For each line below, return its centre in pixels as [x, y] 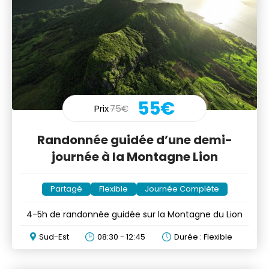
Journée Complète [182, 189]
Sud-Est [54, 237]
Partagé [66, 189]
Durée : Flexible [203, 237]
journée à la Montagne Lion [134, 157]
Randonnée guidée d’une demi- [134, 140]
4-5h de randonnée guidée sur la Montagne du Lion [134, 215]
